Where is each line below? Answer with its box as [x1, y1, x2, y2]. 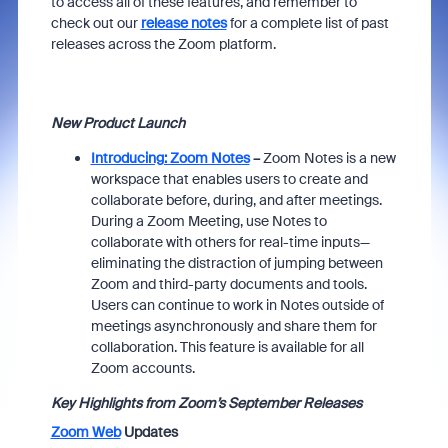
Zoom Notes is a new [262, 149, 396, 167]
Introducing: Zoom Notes [90, 149, 250, 167]
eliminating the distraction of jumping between [90, 254, 383, 272]
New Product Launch [50, 114, 185, 132]
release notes [140, 14, 227, 32]
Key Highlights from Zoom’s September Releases [50, 394, 365, 412]
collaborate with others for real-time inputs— [90, 233, 370, 251]
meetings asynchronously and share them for [90, 317, 377, 335]
